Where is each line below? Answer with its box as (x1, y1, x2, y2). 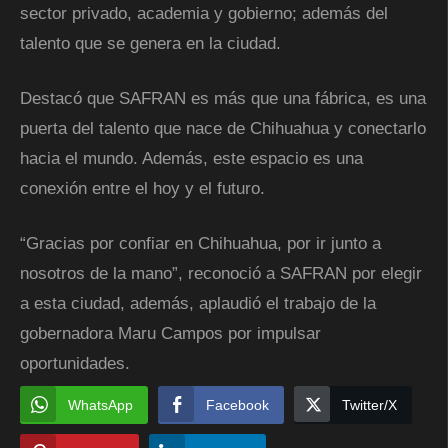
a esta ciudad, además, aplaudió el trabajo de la (20, 293, 376, 313)
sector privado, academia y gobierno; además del (20, 3, 388, 23)
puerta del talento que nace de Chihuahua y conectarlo (20, 118, 426, 138)
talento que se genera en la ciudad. (20, 33, 281, 53)
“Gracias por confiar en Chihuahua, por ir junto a (20, 233, 381, 253)
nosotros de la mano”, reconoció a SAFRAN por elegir (20, 263, 422, 283)
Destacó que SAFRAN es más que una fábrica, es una (20, 88, 426, 108)
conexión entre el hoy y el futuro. (20, 178, 265, 198)
